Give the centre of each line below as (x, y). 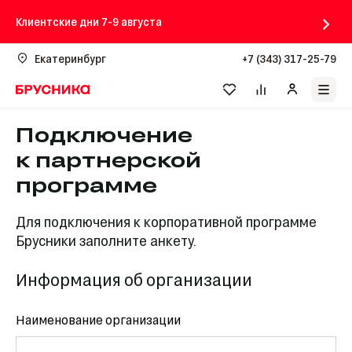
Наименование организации (98, 319)
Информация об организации (134, 279)
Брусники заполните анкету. (106, 240)
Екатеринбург (70, 59)
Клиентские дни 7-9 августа (89, 21)
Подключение (104, 135)
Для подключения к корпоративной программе (166, 222)
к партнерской (108, 160)
